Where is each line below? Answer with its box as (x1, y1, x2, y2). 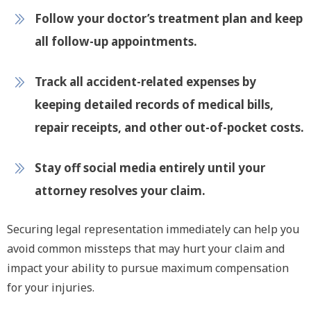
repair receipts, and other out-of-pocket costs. (35, 119, 304, 135)
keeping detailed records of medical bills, (35, 96, 274, 112)
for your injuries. (7, 280, 94, 295)
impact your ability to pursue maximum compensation (7, 260, 289, 276)
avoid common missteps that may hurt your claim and (7, 241, 285, 256)
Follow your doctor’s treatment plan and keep (35, 10, 303, 26)
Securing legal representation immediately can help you (7, 221, 299, 237)
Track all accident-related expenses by (35, 74, 256, 90)
